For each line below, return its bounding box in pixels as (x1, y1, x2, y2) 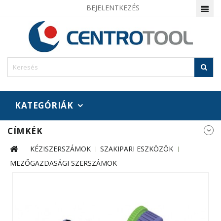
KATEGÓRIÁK (15, 100, 73, 111)
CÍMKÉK (7, 125, 42, 137)
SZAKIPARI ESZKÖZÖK (100, 144, 173, 154)
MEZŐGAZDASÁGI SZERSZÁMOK (10, 158, 117, 168)
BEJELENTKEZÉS (86, 3, 140, 12)
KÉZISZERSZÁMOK (30, 144, 91, 154)
